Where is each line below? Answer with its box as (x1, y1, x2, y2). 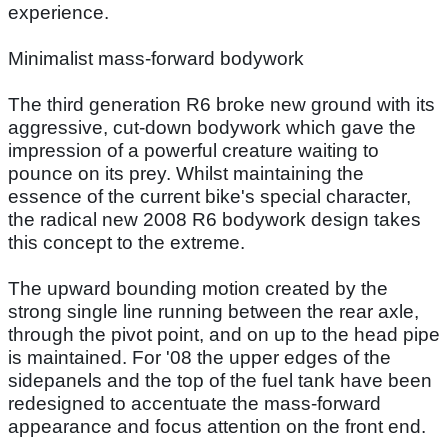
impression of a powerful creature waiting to (8, 139, 379, 161)
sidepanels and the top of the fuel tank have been (8, 369, 432, 391)
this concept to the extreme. (8, 231, 245, 253)
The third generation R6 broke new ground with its (8, 93, 435, 115)
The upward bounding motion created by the (8, 277, 388, 299)
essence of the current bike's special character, (8, 185, 411, 207)
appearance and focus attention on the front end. (8, 415, 426, 437)
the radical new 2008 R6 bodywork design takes (8, 208, 421, 230)
